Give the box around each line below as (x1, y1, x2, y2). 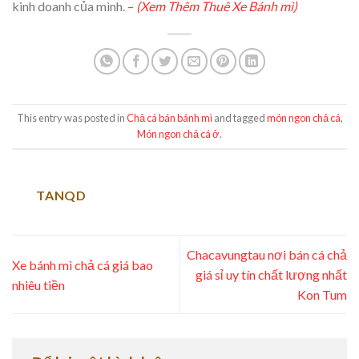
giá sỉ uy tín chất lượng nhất (196, 267, 347, 283)
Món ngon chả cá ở (137, 127, 220, 141)
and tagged (212, 111, 267, 125)
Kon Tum (297, 287, 347, 303)
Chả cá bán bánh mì (126, 111, 212, 125)
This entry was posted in (16, 111, 127, 125)
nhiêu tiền (12, 276, 65, 292)
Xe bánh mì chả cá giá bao (12, 256, 153, 272)
